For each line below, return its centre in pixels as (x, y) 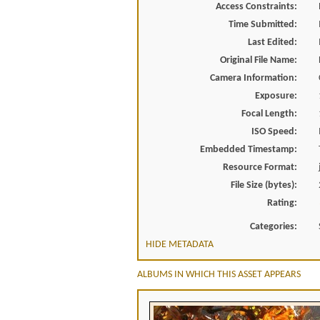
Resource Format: (260, 167)
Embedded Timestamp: (248, 150)
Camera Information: (253, 78)
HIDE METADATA (180, 245)
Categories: (273, 227)
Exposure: (276, 96)
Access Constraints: (256, 7)
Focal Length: (269, 114)
